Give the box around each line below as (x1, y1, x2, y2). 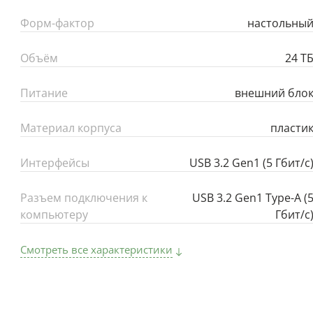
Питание (20, 85, 68, 101)
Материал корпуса (20, 120, 122, 136)
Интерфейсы (20, 155, 89, 170)
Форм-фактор (20, 15, 94, 31)
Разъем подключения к (20, 190, 147, 205)
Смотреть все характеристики (20, 242, 173, 256)
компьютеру (20, 207, 88, 222)
